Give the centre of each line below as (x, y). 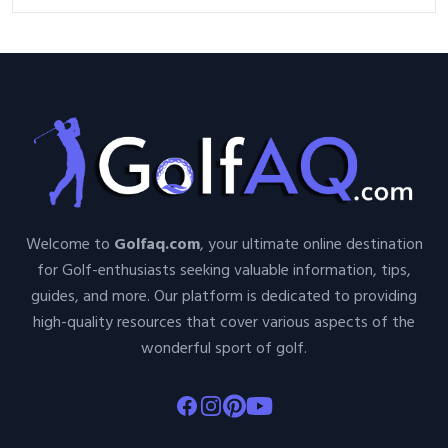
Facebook (206, 405)
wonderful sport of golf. (224, 349)
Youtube (274, 405)
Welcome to (69, 245)
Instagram (232, 405)
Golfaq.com (156, 245)
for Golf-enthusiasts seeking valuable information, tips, (224, 271)
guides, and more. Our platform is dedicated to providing (224, 297)
